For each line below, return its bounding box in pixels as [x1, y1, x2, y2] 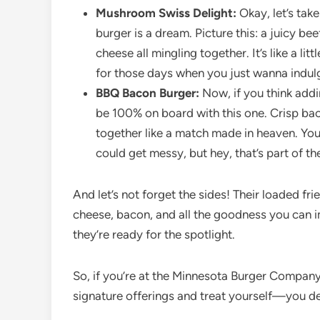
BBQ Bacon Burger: [96, 86, 199, 100]
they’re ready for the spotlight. [73, 227, 235, 241]
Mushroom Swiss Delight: [96, 6, 236, 20]
